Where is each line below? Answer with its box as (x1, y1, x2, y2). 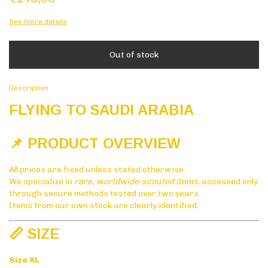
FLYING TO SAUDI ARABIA (9, 102, 194, 118)
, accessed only (198, 176, 258, 187)
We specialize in (9, 176, 74, 187)
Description (9, 84, 48, 93)
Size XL (9, 254, 39, 265)
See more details (9, 17, 67, 26)
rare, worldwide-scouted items (74, 176, 198, 187)
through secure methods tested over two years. (9, 188, 200, 199)
